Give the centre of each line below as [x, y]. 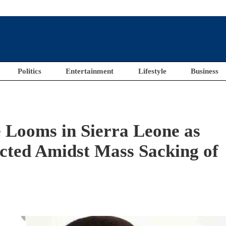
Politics [29, 71]
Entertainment [90, 71]
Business [205, 71]
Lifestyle [152, 71]
